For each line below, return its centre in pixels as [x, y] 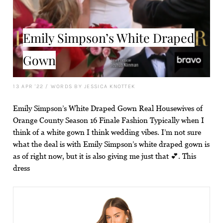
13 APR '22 [28, 86]
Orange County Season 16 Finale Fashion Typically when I [109, 120]
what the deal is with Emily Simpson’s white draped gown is [111, 144]
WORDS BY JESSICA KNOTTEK [93, 86]
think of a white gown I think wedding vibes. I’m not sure [107, 132]
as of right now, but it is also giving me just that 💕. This [105, 156]
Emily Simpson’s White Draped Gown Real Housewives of [108, 108]
